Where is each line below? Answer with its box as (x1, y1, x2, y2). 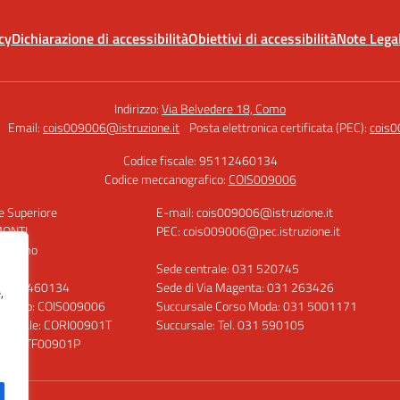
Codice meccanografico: (104, 170, 229, 188)
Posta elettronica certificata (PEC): (189, 118, 370, 137)
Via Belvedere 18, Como (162, 99, 286, 118)
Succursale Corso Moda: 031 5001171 (155, 296, 357, 315)
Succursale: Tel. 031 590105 (155, 315, 304, 334)
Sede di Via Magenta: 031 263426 (155, 278, 334, 296)
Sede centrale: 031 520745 (155, 259, 299, 278)
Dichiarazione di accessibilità (12, 28, 188, 49)
